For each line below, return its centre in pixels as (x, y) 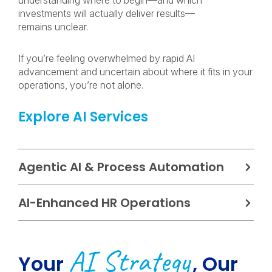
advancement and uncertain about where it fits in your (135, 72)
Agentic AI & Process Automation (121, 167)
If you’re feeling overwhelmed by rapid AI (107, 58)
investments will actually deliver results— (107, 13)
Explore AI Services (83, 117)
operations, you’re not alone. (82, 85)
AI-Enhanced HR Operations (104, 203)
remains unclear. (54, 27)
